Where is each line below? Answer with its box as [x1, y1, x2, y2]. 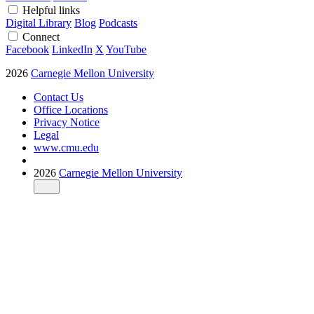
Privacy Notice [34, 116, 100, 128]
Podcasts [99, 16, 137, 29]
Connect [22, 30, 62, 43]
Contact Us [34, 90, 83, 103]
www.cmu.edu [34, 141, 99, 153]
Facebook [6, 43, 49, 55]
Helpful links [22, 4, 83, 16]
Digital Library [6, 16, 71, 29]
